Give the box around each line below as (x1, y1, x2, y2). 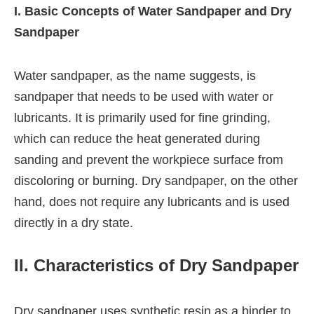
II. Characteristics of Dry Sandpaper (14, 255, 299, 275)
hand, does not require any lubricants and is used (14, 194, 289, 209)
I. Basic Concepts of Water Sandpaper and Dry (14, 4, 292, 18)
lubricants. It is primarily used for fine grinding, (14, 110, 271, 125)
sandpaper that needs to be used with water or (14, 89, 273, 104)
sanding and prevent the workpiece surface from (14, 152, 283, 167)
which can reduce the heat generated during (14, 131, 260, 146)
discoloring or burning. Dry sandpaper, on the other (14, 173, 298, 188)
